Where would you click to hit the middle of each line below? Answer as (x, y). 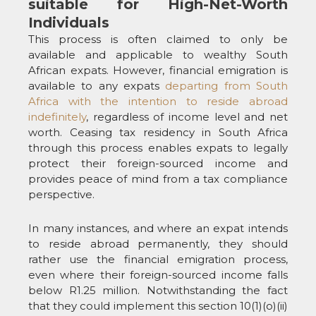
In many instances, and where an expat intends (158, 229)
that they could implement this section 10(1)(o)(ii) (158, 306)
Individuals (69, 22)
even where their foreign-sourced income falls (158, 275)
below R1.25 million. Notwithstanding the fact (158, 291)
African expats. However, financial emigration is (158, 70)
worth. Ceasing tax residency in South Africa (158, 132)
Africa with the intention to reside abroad (158, 101)
